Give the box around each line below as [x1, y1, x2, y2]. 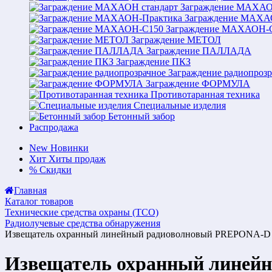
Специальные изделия [134, 100, 226, 110]
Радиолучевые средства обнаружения [5, 218, 160, 228]
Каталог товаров [5, 196, 73, 206]
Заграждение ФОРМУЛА [146, 78, 250, 89]
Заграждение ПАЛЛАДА [146, 46, 251, 56]
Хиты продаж [49, 154, 106, 164]
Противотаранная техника [151, 89, 260, 100]
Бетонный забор [108, 111, 175, 121]
